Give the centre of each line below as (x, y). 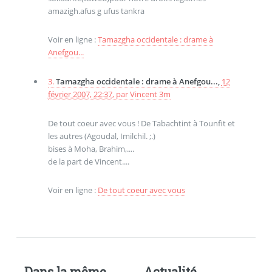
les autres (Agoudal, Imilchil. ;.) (101, 136)
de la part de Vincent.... (88, 161)
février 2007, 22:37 (80, 94)
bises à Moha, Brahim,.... (91, 148)
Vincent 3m (150, 94)
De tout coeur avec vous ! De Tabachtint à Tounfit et (141, 123)
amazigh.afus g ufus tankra (96, 11)
